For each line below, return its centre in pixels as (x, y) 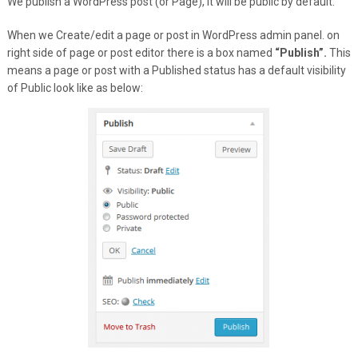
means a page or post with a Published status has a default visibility (176, 70)
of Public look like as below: (75, 88)
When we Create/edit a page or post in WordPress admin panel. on (173, 35)
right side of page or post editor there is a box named (141, 53)
